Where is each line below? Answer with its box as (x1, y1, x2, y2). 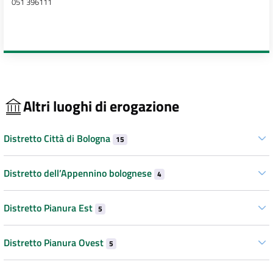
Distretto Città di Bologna (4, 130, 113, 146)
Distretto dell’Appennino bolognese (4, 165, 154, 180)
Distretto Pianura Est (4, 200, 95, 215)
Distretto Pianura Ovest (4, 235, 106, 250)
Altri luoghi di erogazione (23, 95, 179, 118)
